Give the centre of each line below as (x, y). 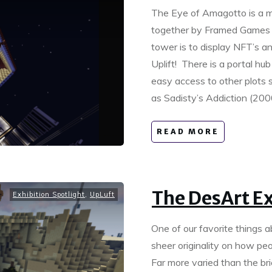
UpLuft (102, 194)
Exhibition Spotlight (49, 194)
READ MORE (188, 131)
